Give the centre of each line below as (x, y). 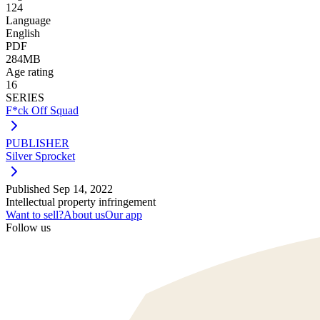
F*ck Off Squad (42, 110)
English (23, 33)
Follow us (28, 227)
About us (84, 214)
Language (28, 20)
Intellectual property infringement (81, 201)
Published (29, 189)
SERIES (25, 97)
